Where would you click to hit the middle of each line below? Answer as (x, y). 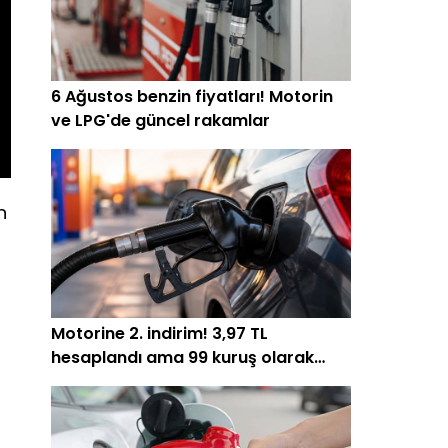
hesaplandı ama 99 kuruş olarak (182, 358)
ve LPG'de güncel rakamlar (160, 121)
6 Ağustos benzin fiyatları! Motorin (192, 97)
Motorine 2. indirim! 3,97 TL (159, 334)
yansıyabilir (98, 382)
